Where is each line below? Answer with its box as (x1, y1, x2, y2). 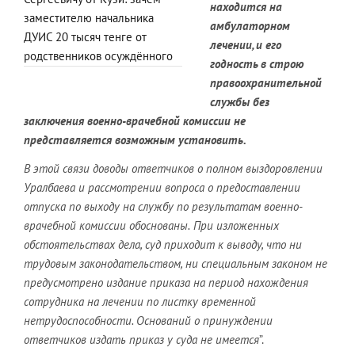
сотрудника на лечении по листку (24, 294, 198, 309)
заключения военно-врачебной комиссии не (24, 113, 246, 128)
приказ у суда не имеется (129, 332, 259, 347)
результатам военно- (192, 199, 303, 214)
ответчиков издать (24, 332, 126, 347)
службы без (210, 94, 269, 109)
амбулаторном (210, 18, 290, 33)
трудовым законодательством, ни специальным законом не (24, 256, 327, 271)
